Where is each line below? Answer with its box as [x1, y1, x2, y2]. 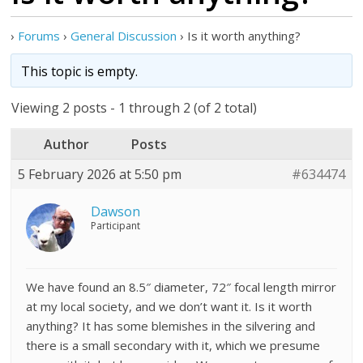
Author [44, 135, 90, 153]
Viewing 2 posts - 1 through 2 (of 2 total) [11, 99, 258, 117]
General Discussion [70, 28, 177, 44]
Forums [18, 28, 61, 44]
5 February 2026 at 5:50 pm [18, 165, 182, 183]
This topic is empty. [21, 62, 139, 80]
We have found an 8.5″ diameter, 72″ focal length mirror [26, 279, 337, 295]
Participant [91, 219, 141, 233]
